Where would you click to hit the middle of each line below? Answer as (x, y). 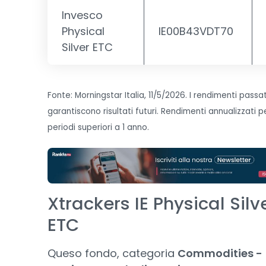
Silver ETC (87, 47)
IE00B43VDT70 (196, 31)
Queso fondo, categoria (113, 254)
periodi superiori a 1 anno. (98, 128)
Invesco (82, 15)
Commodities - (220, 254)
